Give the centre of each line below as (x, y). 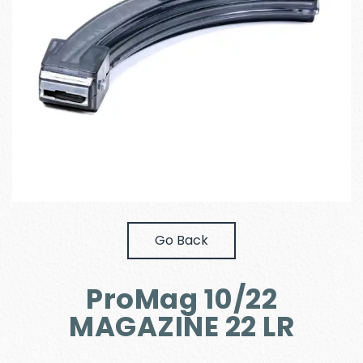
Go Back (181, 240)
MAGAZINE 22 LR (181, 327)
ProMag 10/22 (181, 299)
